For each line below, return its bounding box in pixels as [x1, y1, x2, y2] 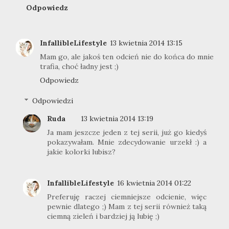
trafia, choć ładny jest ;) [40, 61, 119, 71]
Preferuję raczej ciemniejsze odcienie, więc [47, 192, 207, 201]
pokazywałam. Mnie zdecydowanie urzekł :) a [47, 138, 207, 147]
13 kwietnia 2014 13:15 [110, 38, 182, 48]
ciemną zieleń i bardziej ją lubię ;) [47, 211, 159, 221]
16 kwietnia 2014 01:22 [117, 178, 191, 188]
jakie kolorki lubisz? [47, 147, 116, 157]
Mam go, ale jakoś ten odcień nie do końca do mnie [40, 52, 214, 61]
